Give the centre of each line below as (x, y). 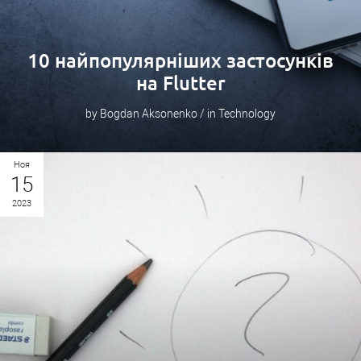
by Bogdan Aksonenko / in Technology (180, 114)
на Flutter (180, 83)
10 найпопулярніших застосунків (180, 61)
